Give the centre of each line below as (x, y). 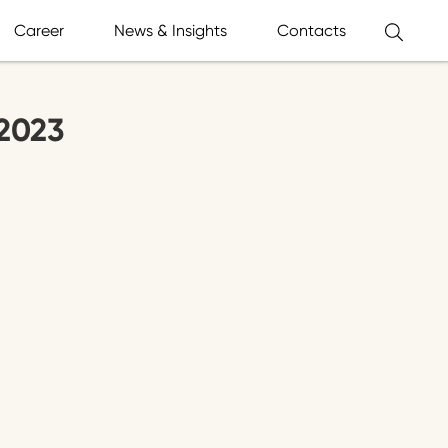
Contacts (311, 30)
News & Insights (170, 30)
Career (39, 30)
